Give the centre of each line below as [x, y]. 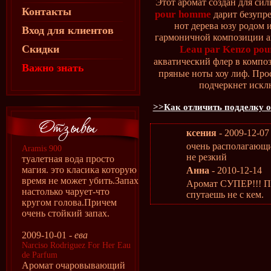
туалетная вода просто [68, 159]
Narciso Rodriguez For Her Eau [76, 245]
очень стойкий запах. [66, 213]
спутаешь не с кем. [225, 194]
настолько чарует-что [66, 191]
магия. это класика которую [79, 170]
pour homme [183, 14]
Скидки [41, 49]
